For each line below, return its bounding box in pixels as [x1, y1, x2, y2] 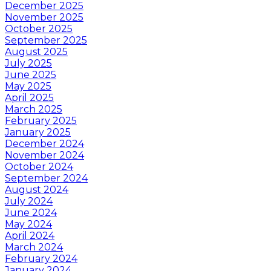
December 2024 [5, 137, 84, 149]
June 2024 [5, 206, 57, 218]
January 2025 [5, 126, 71, 138]
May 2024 [5, 218, 52, 230]
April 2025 [5, 91, 54, 103]
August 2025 [5, 45, 68, 57]
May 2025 [5, 80, 51, 92]
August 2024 [5, 183, 68, 195]
